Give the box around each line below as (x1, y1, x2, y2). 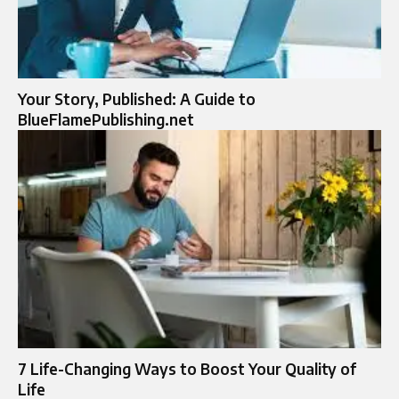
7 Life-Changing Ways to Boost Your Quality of (18, 358, 356, 379)
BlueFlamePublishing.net (18, 109, 194, 129)
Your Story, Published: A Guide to (18, 88, 256, 109)
